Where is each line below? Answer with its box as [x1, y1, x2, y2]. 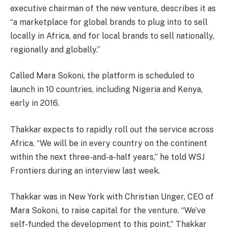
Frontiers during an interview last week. [10, 165, 160, 176]
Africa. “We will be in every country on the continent [10, 138, 207, 148]
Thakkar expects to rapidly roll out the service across [10, 124, 214, 134]
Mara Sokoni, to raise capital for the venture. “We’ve [10, 206, 206, 216]
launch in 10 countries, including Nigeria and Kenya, [10, 84, 203, 95]
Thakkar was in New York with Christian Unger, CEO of [10, 192, 214, 202]
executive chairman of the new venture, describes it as [10, 3, 216, 13]
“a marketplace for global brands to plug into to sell [10, 17, 208, 27]
